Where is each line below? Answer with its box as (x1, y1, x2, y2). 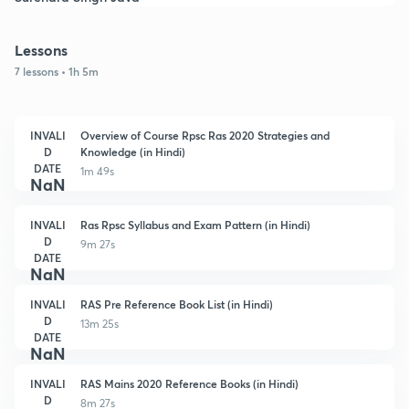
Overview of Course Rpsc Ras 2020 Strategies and (80, 127, 330, 142)
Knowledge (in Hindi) (80, 143, 185, 159)
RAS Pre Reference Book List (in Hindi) (80, 296, 273, 311)
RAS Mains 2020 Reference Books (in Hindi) (80, 375, 299, 391)
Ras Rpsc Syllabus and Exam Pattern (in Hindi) (80, 216, 310, 232)
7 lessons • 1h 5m (15, 63, 99, 79)
